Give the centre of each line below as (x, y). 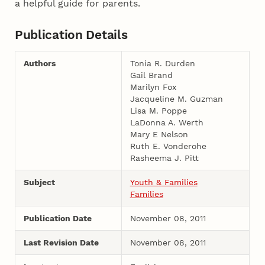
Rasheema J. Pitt (164, 158)
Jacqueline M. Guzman (176, 98)
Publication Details (71, 34)
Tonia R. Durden (162, 63)
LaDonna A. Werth (167, 122)
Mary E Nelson (159, 134)
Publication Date (57, 218)
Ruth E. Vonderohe (168, 146)
